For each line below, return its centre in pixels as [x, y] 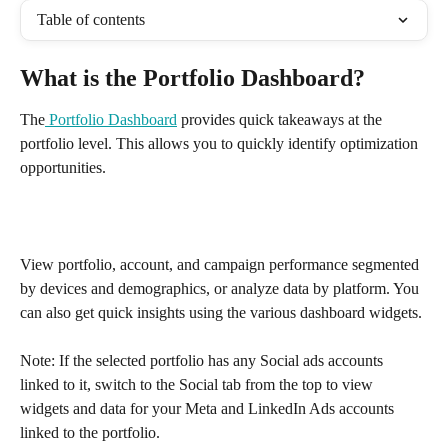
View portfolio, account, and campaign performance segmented [221, 264]
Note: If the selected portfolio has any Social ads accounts [203, 361]
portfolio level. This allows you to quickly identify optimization [221, 143]
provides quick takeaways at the [281, 119]
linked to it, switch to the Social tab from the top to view [198, 385]
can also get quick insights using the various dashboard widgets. [221, 312]
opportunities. [63, 167]
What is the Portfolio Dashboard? [192, 78]
